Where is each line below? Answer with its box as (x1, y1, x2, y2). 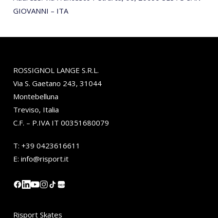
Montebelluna (13, 91, 58, 102)
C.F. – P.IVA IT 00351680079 (13, 118, 109, 128)
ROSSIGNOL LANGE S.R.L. (13, 65, 99, 75)
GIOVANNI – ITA (13, 6, 68, 16)
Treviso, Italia (13, 105, 59, 115)
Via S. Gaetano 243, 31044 (13, 78, 102, 89)
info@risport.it (20, 154, 69, 164)
